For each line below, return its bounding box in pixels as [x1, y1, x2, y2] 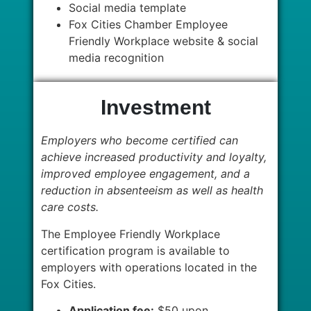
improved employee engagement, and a [41, 167, 251, 181]
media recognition [69, 51, 175, 65]
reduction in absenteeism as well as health [41, 183, 264, 198]
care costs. [41, 200, 99, 215]
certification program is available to [41, 243, 230, 258]
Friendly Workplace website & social [69, 34, 259, 49]
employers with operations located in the [41, 260, 258, 274]
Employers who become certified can [41, 133, 239, 148]
